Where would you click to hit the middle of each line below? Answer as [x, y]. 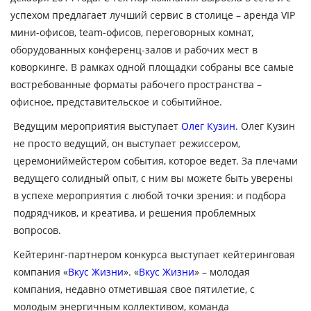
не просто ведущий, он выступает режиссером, [126, 143]
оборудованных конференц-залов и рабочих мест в [134, 49]
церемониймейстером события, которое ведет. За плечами [155, 160]
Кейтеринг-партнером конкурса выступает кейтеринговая [154, 254]
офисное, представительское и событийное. [116, 101]
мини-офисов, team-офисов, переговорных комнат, [132, 32]
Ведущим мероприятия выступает [97, 126]
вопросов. [37, 230]
